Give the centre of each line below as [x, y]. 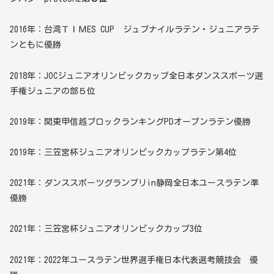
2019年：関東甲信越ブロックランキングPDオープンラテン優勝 [130, 121]
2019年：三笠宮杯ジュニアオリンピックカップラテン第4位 [123, 152]
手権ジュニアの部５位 [53, 91]
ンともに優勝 [35, 45]
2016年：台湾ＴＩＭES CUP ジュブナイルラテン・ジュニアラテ [135, 30]
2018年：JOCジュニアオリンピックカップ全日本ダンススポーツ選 [136, 76]
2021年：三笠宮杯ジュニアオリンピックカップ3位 [106, 229]
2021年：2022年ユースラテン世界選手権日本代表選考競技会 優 [134, 260]
